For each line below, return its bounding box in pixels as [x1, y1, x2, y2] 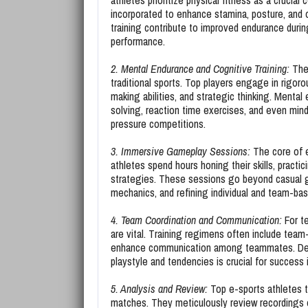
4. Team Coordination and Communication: [111, 212, 282, 228]
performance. [111, 34, 165, 49]
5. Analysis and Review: [111, 281, 208, 296]
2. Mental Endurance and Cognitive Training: [111, 61, 289, 76]
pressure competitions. [111, 116, 206, 131]
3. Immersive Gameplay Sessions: [111, 144, 250, 159]
